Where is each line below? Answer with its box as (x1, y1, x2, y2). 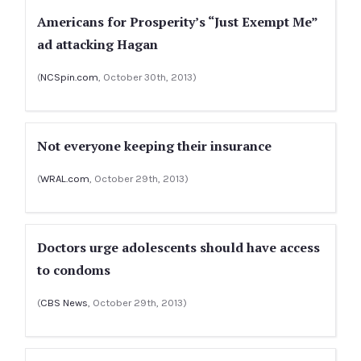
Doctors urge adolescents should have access (37, 239, 320, 256)
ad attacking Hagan (37, 35, 158, 53)
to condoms (37, 261, 110, 279)
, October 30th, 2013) (98, 71, 197, 83)
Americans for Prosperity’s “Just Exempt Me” (37, 13, 317, 31)
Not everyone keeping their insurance (37, 137, 272, 155)
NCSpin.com (40, 71, 98, 83)
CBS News (40, 297, 88, 309)
